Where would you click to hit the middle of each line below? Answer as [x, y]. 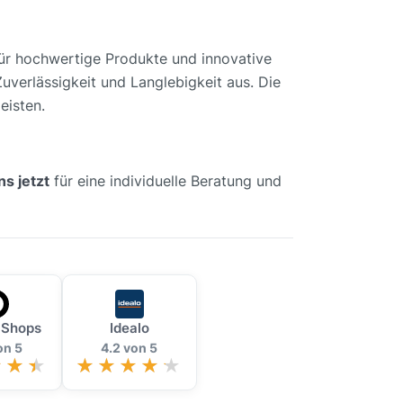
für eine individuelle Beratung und [166, 181]
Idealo [129, 328]
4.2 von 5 [129, 348]
